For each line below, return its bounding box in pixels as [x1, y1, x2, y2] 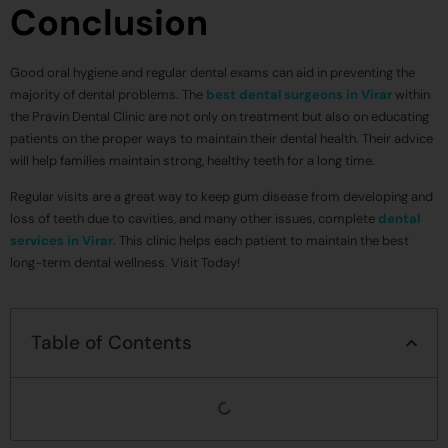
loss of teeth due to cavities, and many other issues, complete [10, 209, 378, 227]
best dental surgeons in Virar [206, 85, 392, 103]
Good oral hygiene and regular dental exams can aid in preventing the [10, 63, 415, 81]
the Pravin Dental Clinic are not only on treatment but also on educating [10, 107, 429, 125]
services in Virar [10, 231, 113, 249]
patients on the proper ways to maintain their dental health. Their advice [10, 129, 433, 147]
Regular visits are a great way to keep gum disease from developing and [10, 187, 433, 205]
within [392, 85, 430, 103]
